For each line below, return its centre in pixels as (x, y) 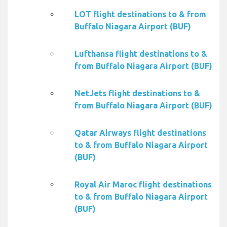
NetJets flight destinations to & (137, 93)
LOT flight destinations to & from (140, 14)
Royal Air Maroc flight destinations (143, 185)
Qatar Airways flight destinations (140, 133)
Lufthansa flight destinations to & (141, 54)
